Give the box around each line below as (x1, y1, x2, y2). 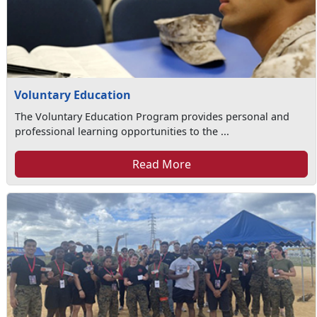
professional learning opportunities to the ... (14, 124, 229, 138)
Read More (132, 156, 191, 172)
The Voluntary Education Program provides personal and (14, 109, 289, 123)
